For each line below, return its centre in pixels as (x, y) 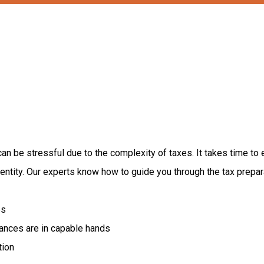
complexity (134, 153)
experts (60, 172)
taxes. (181, 153)
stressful (46, 153)
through (190, 172)
